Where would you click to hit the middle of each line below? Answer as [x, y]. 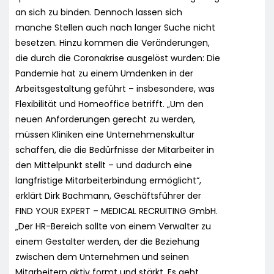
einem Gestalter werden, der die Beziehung [107, 241]
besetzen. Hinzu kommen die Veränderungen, [113, 43]
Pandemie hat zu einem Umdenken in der [104, 73]
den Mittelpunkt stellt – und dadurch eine [104, 165]
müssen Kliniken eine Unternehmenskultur [105, 134]
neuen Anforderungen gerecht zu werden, [105, 119]
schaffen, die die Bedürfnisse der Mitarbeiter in [115, 150]
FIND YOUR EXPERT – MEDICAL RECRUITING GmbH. [117, 211]
